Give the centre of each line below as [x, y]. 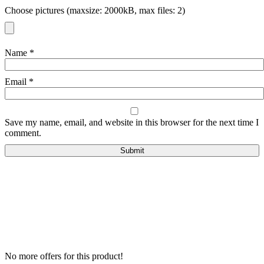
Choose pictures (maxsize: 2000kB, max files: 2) [95, 11]
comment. [23, 133]
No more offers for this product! [64, 256]
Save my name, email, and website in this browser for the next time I [132, 123]
